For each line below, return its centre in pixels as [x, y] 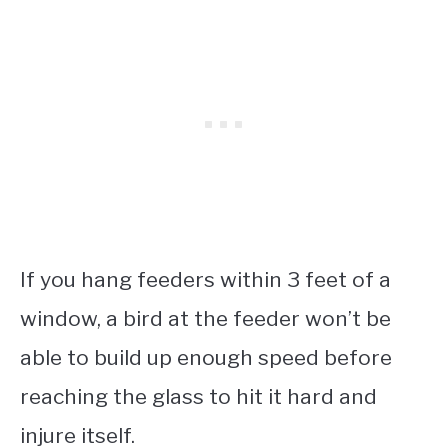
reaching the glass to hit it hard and [198, 397]
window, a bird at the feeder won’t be [205, 319]
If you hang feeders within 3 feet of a [205, 280]
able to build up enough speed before [206, 358]
